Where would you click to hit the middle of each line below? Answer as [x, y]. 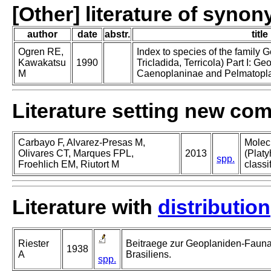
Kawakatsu [42, 63]
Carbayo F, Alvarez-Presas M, [82, 143]
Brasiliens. [149, 255]
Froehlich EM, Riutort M [69, 165]
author [42, 34]
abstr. [117, 34]
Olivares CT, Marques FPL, [76, 154]
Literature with [85, 207]
